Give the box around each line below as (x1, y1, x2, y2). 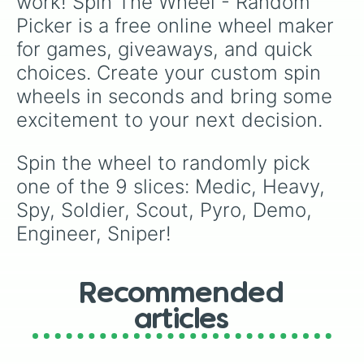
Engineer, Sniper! (16, 222, 171, 245)
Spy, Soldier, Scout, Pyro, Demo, (16, 198, 318, 222)
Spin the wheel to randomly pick (16, 151, 316, 175)
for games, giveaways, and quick (16, 37, 318, 61)
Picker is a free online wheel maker (16, 14, 340, 37)
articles (135, 307, 229, 333)
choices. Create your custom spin (16, 61, 327, 84)
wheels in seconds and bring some (16, 84, 338, 108)
